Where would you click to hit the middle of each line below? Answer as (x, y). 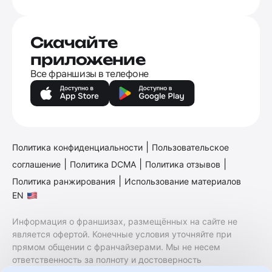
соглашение (36, 164)
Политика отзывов (183, 164)
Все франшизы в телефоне (90, 73)
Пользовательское (190, 147)
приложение (88, 59)
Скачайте (74, 42)
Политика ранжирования (64, 181)
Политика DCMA (103, 164)
